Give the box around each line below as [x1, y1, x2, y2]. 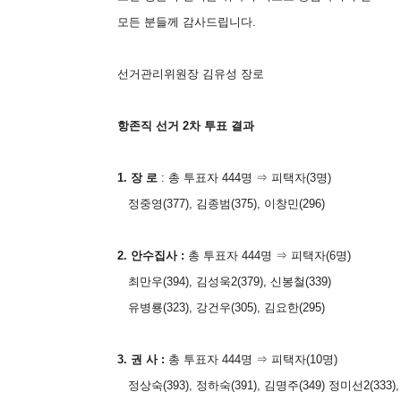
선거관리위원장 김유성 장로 [117, 67, 264, 81]
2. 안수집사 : [117, 249, 184, 262]
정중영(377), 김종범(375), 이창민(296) [117, 197, 325, 210]
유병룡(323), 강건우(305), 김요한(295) [117, 301, 325, 314]
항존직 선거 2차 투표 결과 [117, 119, 254, 132]
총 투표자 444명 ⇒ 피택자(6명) [184, 249, 351, 262]
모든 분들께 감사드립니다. [117, 15, 256, 29]
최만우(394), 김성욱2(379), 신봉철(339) [117, 275, 331, 288]
